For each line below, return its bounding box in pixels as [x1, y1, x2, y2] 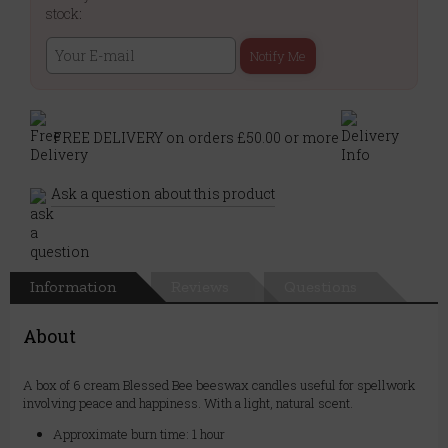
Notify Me [250, 47, 306, 66]
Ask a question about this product [51, 184, 275, 204]
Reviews [171, 277, 229, 297]
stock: [46, 4, 82, 24]
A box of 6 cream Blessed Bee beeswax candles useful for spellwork [23, 376, 415, 395]
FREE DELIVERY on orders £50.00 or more [53, 127, 339, 147]
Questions [284, 277, 357, 297]
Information [30, 277, 116, 297]
